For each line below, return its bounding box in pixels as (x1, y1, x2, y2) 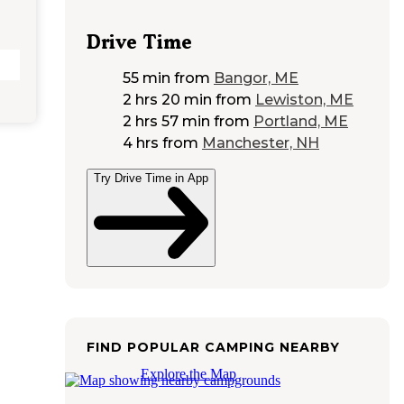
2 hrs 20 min (123, 91, 212, 109)
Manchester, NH (202, 134, 319, 152)
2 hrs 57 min (123, 113, 210, 131)
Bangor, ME (214, 69, 298, 87)
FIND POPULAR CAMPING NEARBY (87, 338, 340, 355)
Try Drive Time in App (94, 171, 208, 186)
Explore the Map (141, 365, 236, 381)
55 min (123, 69, 170, 87)
